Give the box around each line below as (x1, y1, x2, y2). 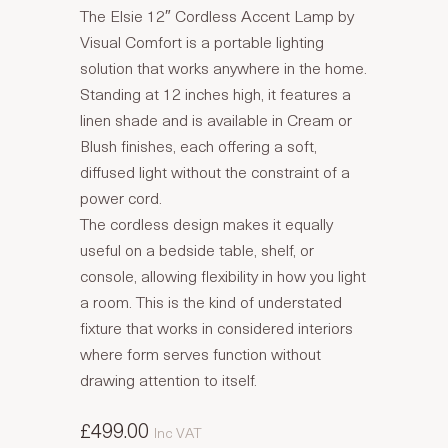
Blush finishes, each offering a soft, (80, 133, 317, 157)
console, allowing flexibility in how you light (80, 263, 366, 287)
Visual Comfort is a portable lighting (80, 29, 324, 53)
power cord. (80, 185, 162, 209)
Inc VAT (154, 422, 202, 443)
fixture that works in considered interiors (80, 315, 353, 339)
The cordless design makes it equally (80, 211, 333, 235)
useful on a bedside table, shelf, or (80, 237, 314, 261)
